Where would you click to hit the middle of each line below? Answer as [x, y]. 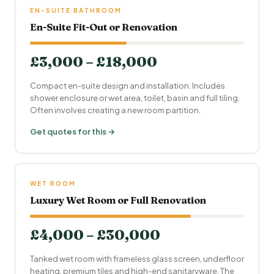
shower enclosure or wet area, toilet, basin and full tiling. [135, 98]
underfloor [224, 259]
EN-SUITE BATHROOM [76, 10]
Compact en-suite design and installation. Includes [128, 86]
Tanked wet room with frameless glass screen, [117, 259]
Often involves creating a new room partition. [115, 110]
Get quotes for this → [72, 131]
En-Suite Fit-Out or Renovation [104, 27]
